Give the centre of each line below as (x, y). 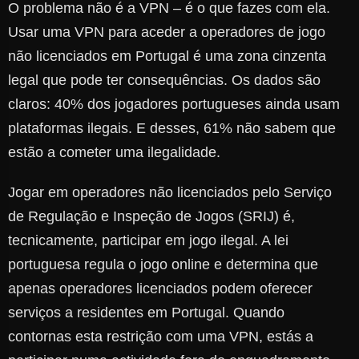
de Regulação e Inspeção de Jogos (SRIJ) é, (151, 217)
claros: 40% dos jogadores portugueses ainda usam (174, 105)
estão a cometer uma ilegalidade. (114, 153)
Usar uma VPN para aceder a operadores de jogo (167, 32)
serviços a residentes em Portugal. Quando (146, 313)
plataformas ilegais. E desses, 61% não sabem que (172, 129)
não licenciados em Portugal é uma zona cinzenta (167, 56)
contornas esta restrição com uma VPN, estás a (161, 337)
